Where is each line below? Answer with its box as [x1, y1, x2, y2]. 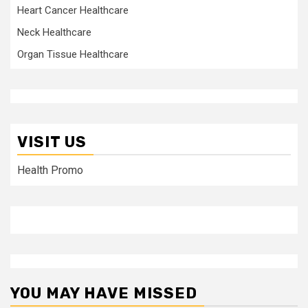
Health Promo [17, 164, 83, 177]
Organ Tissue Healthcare [17, 48, 129, 60]
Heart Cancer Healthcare [17, 4, 129, 16]
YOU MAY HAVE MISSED [10, 284, 197, 302]
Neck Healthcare [17, 26, 91, 38]
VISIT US [17, 133, 87, 151]
